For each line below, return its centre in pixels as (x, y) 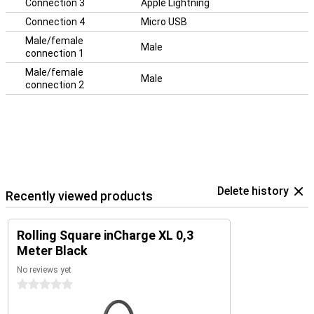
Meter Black (52, 251)
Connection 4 (55, 22)
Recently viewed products (79, 196)
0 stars (33, 285)
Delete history (253, 191)
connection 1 (55, 53)
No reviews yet (44, 270)
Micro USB (164, 22)
